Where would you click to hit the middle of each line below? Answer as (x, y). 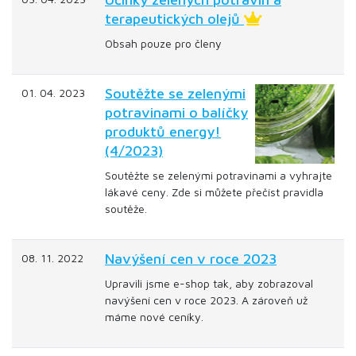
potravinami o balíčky (176, 112)
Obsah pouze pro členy (163, 43)
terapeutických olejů (174, 19)
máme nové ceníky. (154, 317)
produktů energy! (163, 132)
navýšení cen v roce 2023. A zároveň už (206, 300)
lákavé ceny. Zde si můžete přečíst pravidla (214, 192)
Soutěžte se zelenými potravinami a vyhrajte (219, 175)
